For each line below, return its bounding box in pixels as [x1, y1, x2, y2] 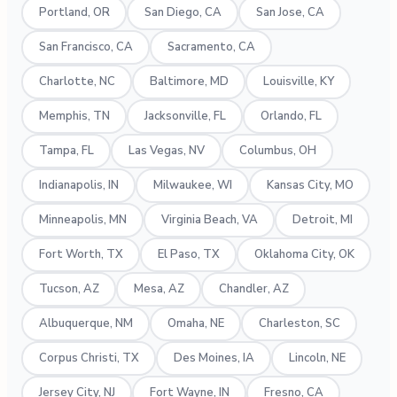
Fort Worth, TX [38, 246, 123, 263]
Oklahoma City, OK [253, 246, 354, 263]
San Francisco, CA [38, 39, 133, 56]
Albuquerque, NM [38, 315, 133, 332]
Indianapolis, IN [38, 177, 119, 194]
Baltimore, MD [149, 74, 229, 90]
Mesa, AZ [133, 281, 184, 298]
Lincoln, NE [288, 350, 346, 367]
